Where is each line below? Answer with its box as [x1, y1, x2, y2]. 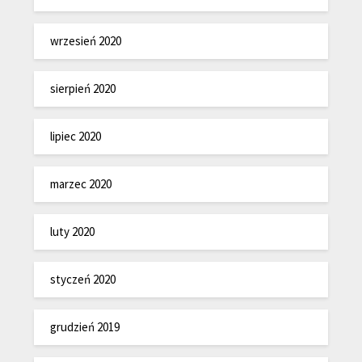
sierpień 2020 [50, 80, 116, 96]
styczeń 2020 [50, 271, 116, 287]
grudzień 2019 [50, 318, 120, 335]
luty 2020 [50, 223, 95, 239]
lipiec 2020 [50, 128, 102, 144]
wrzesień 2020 [50, 32, 122, 48]
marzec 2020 [50, 175, 112, 192]
